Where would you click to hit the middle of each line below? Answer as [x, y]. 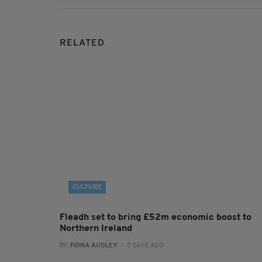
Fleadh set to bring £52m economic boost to [156, 218]
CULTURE [87, 188]
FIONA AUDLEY [94, 246]
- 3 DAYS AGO [141, 246]
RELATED [82, 44]
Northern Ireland [96, 229]
